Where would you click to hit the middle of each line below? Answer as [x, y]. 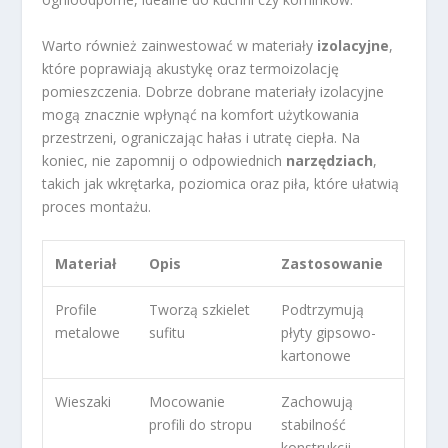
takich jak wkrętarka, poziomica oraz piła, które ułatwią [221, 183]
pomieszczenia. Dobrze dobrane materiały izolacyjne [213, 91]
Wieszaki [83, 402]
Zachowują [317, 402]
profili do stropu [201, 425]
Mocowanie [187, 402]
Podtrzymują [323, 310]
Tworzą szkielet [200, 310]
